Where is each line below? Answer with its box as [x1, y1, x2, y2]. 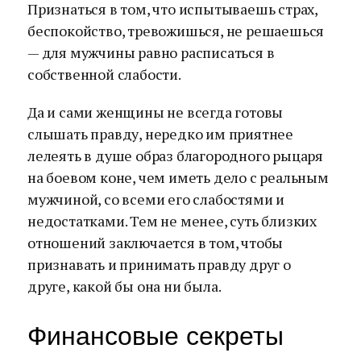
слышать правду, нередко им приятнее [27, 124, 293, 143]
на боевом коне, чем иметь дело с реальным [27, 168, 329, 187]
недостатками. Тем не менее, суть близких [27, 211, 317, 230]
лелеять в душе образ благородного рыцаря [27, 146, 323, 165]
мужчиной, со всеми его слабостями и [27, 189, 284, 209]
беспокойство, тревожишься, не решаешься [27, 21, 325, 40]
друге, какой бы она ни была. [27, 276, 222, 296]
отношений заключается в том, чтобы [27, 233, 284, 252]
